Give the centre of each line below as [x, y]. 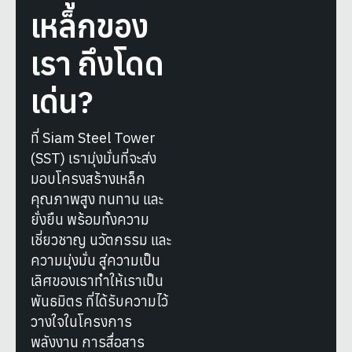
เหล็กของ [90, 26]
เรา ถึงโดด [97, 63]
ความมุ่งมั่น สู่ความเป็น [95, 260]
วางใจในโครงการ [81, 321]
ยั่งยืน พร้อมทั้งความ [90, 219]
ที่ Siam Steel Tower [93, 137]
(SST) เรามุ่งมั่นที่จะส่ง [93, 158]
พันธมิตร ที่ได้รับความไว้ [99, 301]
